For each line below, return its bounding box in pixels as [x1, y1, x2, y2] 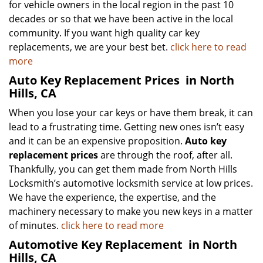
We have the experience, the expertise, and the [9, 191, 216, 204]
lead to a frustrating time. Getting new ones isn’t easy [9, 120, 244, 133]
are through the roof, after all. [98, 149, 232, 161]
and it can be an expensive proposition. [9, 134, 185, 147]
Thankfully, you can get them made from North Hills [9, 163, 237, 176]
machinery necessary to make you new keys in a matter [9, 205, 253, 218]
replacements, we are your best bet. [9, 41, 170, 53]
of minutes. [9, 219, 61, 232]
